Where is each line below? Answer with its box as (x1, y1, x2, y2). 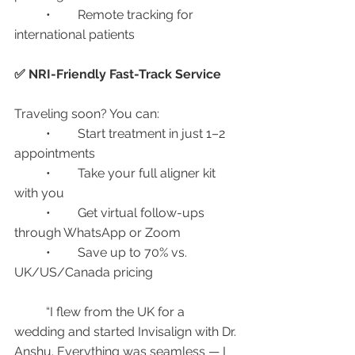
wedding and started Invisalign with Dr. (14, 324, 239, 339)
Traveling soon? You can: (14, 106, 159, 121)
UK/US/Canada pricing (14, 265, 153, 280)
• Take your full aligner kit (14, 166, 46, 181)
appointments (14, 146, 95, 161)
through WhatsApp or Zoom (14, 225, 181, 240)
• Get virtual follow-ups (14, 205, 46, 220)
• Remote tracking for (14, 7, 46, 22)
